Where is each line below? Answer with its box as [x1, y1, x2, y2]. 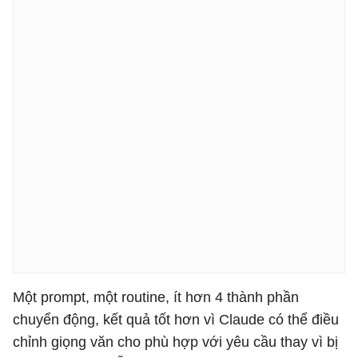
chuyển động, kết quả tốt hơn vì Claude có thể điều [13, 312, 339, 328]
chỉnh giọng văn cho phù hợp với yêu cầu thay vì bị [13, 334, 338, 350]
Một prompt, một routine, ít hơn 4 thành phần [13, 289, 299, 305]
